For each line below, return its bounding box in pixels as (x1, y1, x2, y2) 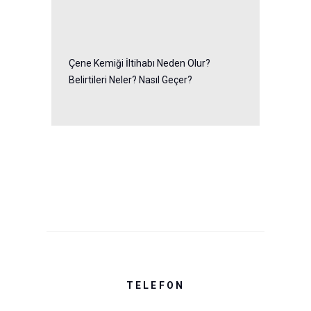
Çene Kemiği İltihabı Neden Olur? (69, 57, 210, 69)
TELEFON (126, 279, 185, 291)
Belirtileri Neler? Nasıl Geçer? (69, 74, 192, 85)
